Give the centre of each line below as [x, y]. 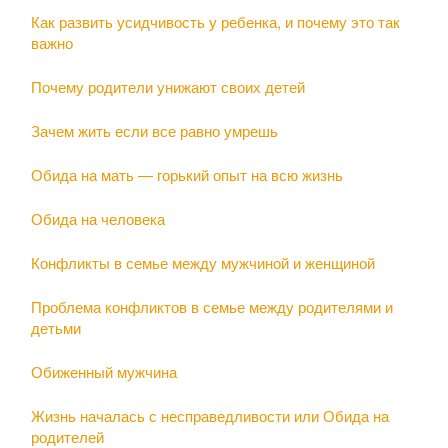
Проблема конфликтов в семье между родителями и [212, 306]
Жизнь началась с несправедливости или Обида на [210, 415]
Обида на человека [98, 218]
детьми [56, 327]
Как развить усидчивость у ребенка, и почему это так [215, 21]
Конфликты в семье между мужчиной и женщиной [203, 262]
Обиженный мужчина [104, 371]
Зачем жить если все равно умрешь [154, 130]
